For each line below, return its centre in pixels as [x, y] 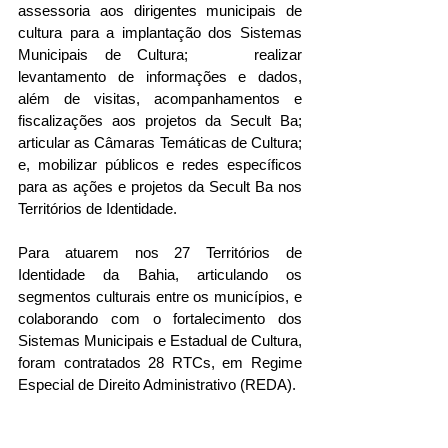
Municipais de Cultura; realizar [160, 55]
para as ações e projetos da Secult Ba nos [160, 187]
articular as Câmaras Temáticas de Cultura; [160, 143]
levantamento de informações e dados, [160, 77]
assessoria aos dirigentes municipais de [160, 11]
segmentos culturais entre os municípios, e [160, 297]
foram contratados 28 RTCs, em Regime [160, 363]
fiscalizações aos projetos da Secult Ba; [160, 121]
